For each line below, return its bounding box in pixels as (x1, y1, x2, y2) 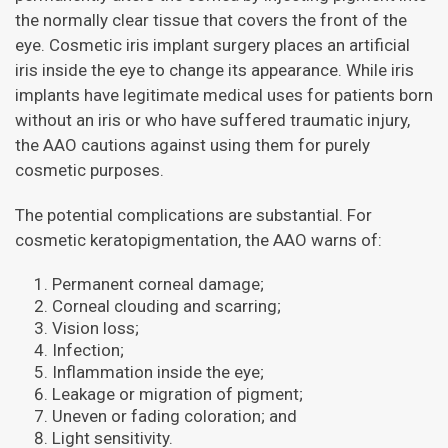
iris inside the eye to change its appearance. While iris (15, 60, 414, 80)
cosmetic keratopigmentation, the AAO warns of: (15, 230, 382, 250)
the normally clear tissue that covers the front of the (15, 10, 407, 30)
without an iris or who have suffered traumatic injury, (15, 110, 410, 130)
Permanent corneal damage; (52, 274, 264, 294)
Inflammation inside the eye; (52, 362, 264, 382)
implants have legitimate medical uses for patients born (15, 85, 433, 105)
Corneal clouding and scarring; (52, 296, 281, 316)
